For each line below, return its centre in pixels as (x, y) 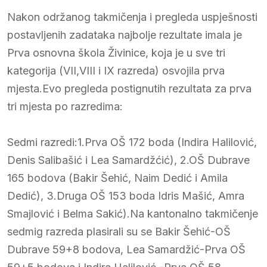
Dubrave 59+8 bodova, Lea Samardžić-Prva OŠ (126, 249)
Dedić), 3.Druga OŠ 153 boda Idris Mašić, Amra (126, 195)
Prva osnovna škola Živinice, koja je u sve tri (116, 52)
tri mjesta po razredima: (65, 106)
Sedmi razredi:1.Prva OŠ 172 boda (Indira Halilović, (132, 142)
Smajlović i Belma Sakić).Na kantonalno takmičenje (133, 213)
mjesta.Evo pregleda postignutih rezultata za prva (129, 88)
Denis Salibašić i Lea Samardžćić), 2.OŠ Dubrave (128, 160)
